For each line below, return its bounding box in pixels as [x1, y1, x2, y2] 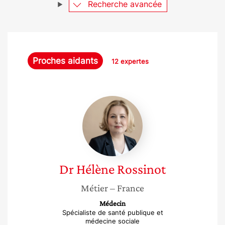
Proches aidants [33, 56, 98, 66]
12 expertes [111, 57, 149, 65]
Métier [81, 182, 108, 193]
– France [110, 182, 144, 193]
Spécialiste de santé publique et [62, 208, 163, 216]
